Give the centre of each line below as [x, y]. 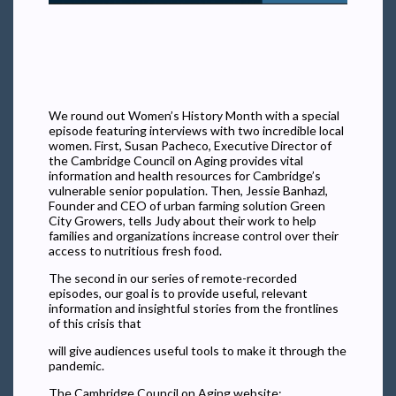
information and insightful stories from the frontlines [194, 308]
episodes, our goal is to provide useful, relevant [178, 293]
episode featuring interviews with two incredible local [196, 130]
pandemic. [76, 365]
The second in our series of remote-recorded [173, 278]
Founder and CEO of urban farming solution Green [187, 205]
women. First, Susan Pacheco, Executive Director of [190, 145]
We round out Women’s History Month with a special [194, 115]
